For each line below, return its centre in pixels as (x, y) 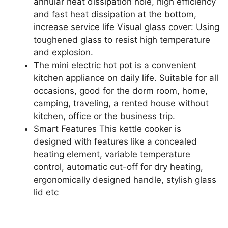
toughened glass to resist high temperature (122, 40)
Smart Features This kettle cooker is (107, 129)
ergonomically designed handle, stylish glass (125, 180)
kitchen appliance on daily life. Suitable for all (126, 78)
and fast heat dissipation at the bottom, (115, 14)
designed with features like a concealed (115, 141)
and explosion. (63, 52)
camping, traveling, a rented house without (121, 103)
